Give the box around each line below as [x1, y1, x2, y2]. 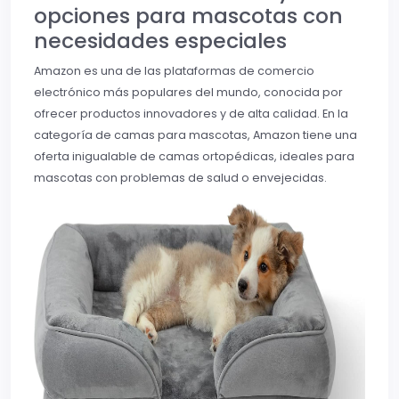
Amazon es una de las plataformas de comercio [34, 62, 314, 78]
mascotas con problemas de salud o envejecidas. [34, 169, 327, 185]
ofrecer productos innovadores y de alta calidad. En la [34, 105, 348, 121]
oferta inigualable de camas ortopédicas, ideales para [34, 148, 354, 164]
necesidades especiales [34, 25, 287, 55]
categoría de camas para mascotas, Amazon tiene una [34, 126, 357, 142]
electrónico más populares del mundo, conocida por [34, 84, 343, 100]
